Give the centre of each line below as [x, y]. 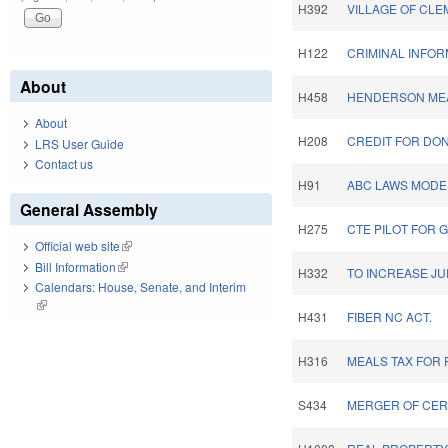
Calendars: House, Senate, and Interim [140, 287]
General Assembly [89, 210]
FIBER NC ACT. [390, 317]
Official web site [77, 246]
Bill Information [75, 266]
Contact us [64, 164]
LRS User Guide [79, 143]
